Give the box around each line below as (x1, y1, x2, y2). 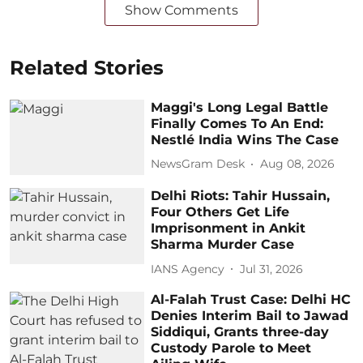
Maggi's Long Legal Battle (151, 99, 329, 115)
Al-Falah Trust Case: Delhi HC (151, 292, 352, 308)
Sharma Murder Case (151, 237, 295, 253)
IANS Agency (151, 261, 225, 276)
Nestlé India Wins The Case (151, 131, 340, 147)
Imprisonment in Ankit (151, 220, 306, 237)
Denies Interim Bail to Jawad (151, 308, 349, 324)
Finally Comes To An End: (151, 115, 324, 131)
